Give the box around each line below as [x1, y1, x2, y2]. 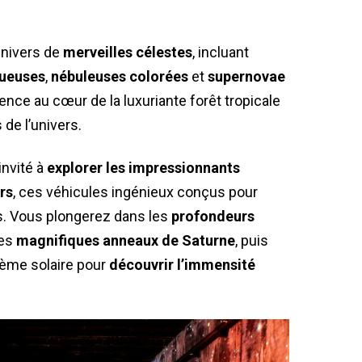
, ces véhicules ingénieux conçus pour [13, 183, 258, 200]
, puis [235, 231, 268, 249]
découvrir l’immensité [109, 255, 255, 273]
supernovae [208, 68, 285, 86]
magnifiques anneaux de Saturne [16, 231, 235, 249]
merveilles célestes [63, 44, 192, 61]
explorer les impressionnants [47, 158, 240, 176]
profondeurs [171, 207, 255, 225]
